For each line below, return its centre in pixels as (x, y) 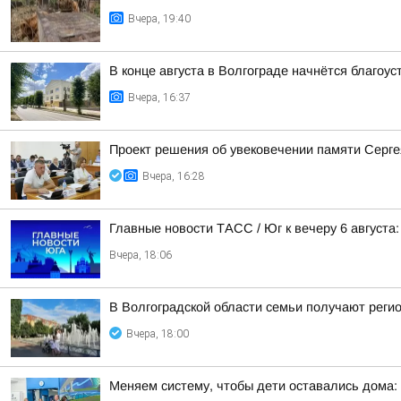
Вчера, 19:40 (159, 19)
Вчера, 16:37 (159, 98)
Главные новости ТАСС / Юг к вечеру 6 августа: (254, 228)
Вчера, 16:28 (174, 176)
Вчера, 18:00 (158, 334)
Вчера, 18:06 (141, 255)
